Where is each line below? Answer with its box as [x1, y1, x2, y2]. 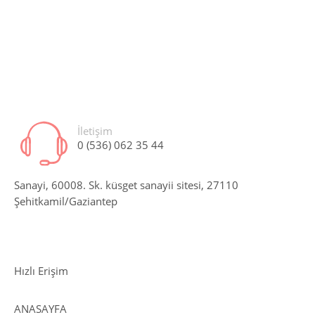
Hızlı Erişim [14, 264, 68, 278]
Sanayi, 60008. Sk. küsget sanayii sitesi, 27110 [14, 179, 238, 192]
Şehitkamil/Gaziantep [14, 195, 117, 208]
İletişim [77, 124, 112, 138]
